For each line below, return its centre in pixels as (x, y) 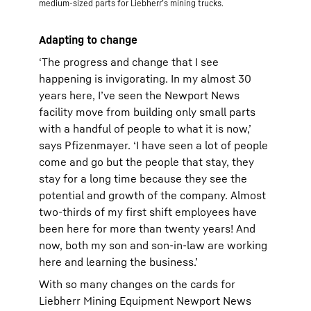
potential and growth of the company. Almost (152, 195)
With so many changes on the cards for (137, 284)
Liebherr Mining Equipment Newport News (145, 301)
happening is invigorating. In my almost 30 (145, 78)
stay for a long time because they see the (143, 178)
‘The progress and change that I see (129, 62)
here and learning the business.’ (118, 262)
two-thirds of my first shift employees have (148, 212)
